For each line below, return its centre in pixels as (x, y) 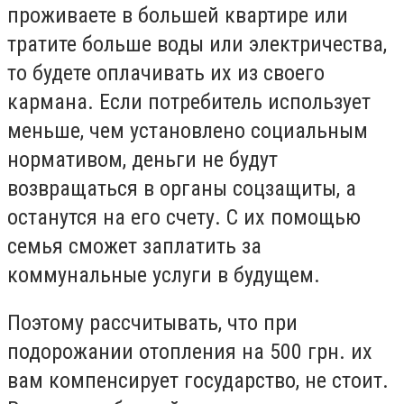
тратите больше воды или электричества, (197, 44)
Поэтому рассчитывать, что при (152, 323)
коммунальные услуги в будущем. (166, 275)
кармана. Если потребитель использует (189, 101)
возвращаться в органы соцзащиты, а (182, 188)
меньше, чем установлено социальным (188, 130)
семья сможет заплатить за (134, 246)
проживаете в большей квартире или (178, 15)
